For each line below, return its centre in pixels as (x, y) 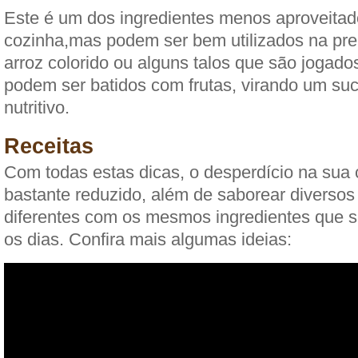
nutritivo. (37, 107)
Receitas (49, 146)
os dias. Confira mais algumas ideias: (148, 239)
